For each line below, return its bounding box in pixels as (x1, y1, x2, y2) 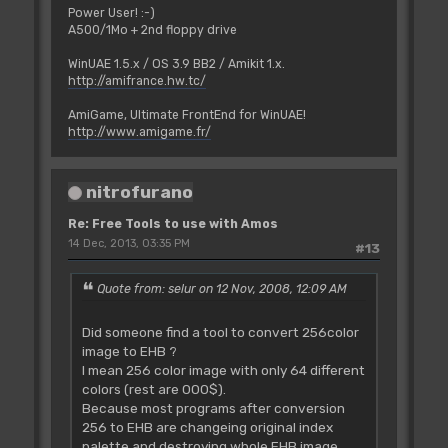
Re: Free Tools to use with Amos (67, 216, 278, 231)
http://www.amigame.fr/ (67, 124, 211, 139)
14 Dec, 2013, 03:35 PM (67, 236, 190, 250)
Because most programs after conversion (81, 399, 348, 416)
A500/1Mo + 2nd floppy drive (67, 22, 237, 37)
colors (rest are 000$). (81, 380, 226, 397)
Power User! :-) (67, 5, 155, 20)
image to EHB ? (81, 342, 177, 359)
